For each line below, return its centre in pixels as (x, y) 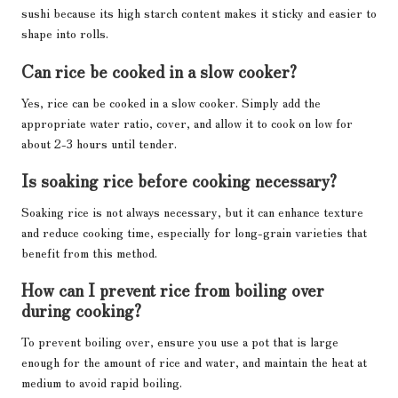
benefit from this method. (89, 252)
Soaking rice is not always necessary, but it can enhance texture (192, 211)
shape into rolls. (65, 33)
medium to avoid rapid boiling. (102, 382)
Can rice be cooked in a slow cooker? (159, 71)
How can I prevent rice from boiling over (173, 289)
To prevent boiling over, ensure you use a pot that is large (180, 341)
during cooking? (81, 310)
